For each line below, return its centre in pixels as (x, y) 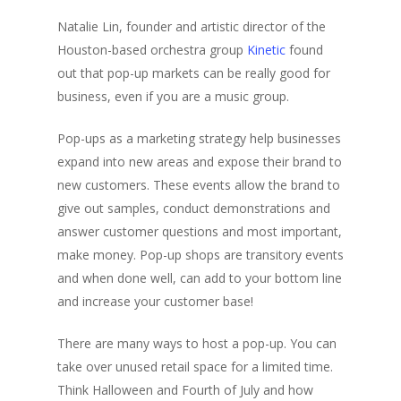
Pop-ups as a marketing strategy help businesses (199, 138)
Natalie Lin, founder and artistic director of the (192, 26)
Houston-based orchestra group (152, 50)
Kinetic (268, 50)
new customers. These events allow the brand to (199, 185)
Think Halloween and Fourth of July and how (185, 390)
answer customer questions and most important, (200, 231)
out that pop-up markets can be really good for (194, 73)
